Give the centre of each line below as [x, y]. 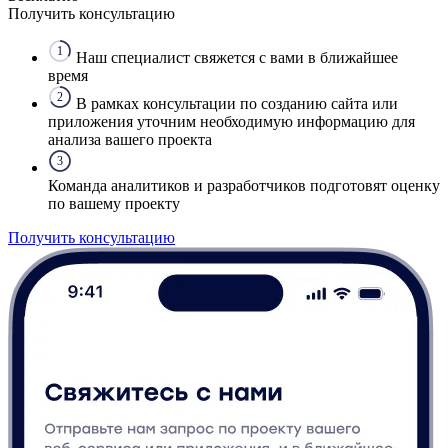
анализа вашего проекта [130, 140]
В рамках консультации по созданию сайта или [237, 104]
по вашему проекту [114, 204]
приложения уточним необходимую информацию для [231, 122]
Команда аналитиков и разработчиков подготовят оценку [244, 186]
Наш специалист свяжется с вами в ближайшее [237, 58]
